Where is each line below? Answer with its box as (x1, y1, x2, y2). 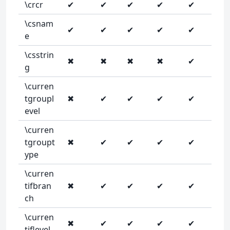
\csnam (25, 18, 53, 29)
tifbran (25, 180, 51, 191)
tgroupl (25, 93, 54, 104)
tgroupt (25, 137, 55, 148)
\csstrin (25, 49, 54, 61)
